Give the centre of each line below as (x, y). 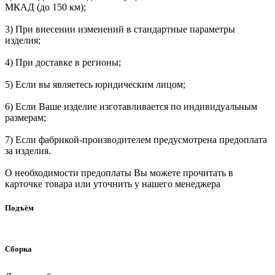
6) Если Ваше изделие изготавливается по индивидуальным (131, 107)
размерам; (25, 118)
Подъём (19, 208)
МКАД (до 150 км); (45, 7)
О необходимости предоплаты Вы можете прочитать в (119, 173)
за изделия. (28, 151)
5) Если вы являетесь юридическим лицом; (95, 85)
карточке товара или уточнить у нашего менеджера (113, 184)
